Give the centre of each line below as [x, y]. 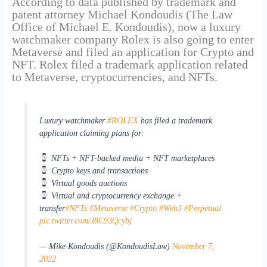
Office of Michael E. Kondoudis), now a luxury [126, 27]
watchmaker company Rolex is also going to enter [133, 39]
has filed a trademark [175, 120]
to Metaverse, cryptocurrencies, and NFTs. [114, 77]
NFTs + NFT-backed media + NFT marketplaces [131, 158]
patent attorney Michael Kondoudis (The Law [122, 14]
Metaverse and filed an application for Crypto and [133, 52]
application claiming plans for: [91, 133]
